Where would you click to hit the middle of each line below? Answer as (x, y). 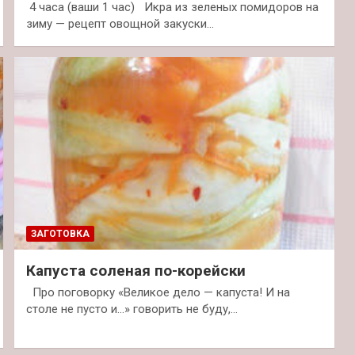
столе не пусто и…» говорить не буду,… (132, 309)
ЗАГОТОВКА (60, 233)
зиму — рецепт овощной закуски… (120, 23)
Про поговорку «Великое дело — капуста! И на (158, 292)
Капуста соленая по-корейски (136, 270)
